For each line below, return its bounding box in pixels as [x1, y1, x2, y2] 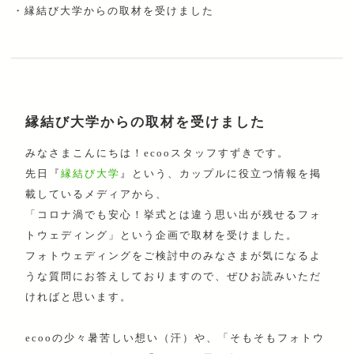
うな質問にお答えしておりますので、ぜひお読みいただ [25, 270, 322, 283]
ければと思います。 [25, 291, 133, 303]
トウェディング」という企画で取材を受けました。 [25, 229, 299, 242]
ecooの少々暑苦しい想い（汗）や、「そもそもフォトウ [25, 332, 326, 345]
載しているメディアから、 [25, 188, 168, 201]
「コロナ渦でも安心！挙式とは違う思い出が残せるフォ [25, 209, 322, 221]
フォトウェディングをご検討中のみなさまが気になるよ [25, 250, 322, 262]
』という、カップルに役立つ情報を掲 [120, 168, 322, 180]
